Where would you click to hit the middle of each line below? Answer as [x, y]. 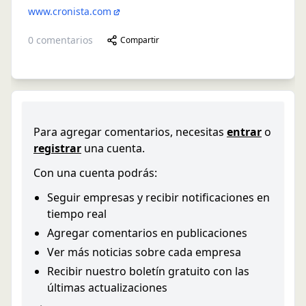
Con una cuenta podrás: [95, 172]
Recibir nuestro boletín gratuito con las [148, 271]
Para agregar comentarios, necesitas [129, 131]
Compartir [140, 40]
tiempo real [77, 213]
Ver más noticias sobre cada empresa [144, 252]
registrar [57, 148]
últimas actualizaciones [107, 287]
